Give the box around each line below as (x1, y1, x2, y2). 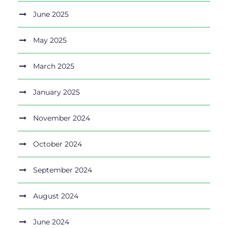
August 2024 (33, 191, 78, 201)
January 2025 (33, 88, 80, 97)
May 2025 (33, 36, 67, 45)
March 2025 (33, 62, 74, 71)
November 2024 (33, 113, 90, 123)
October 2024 (33, 139, 82, 149)
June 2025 (33, 10, 69, 19)
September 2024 (33, 165, 92, 175)
